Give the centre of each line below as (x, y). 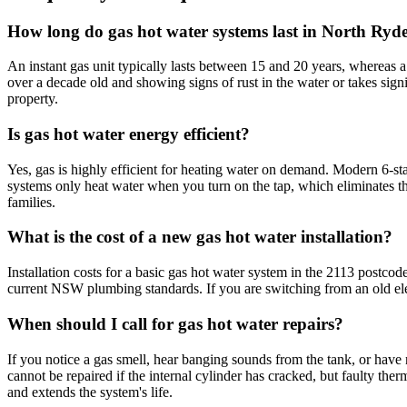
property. (33, 99)
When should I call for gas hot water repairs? (175, 323)
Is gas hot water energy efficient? (129, 134)
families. (31, 202)
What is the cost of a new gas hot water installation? (200, 237)
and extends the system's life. (90, 392)
